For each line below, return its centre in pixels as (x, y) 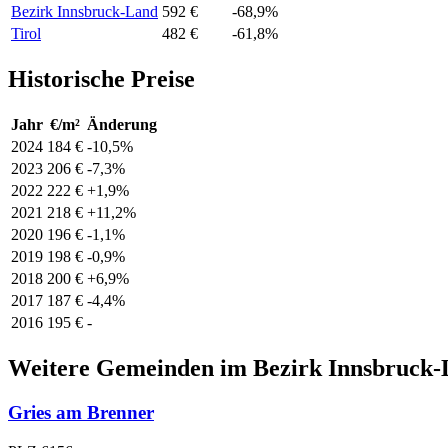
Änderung (122, 125)
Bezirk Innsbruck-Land (84, 12)
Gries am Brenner (81, 413)
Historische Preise (101, 79)
